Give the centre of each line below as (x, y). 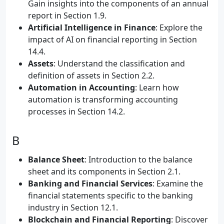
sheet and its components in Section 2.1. (104, 171)
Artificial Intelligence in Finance (92, 27)
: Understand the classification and (119, 63)
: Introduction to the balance (138, 159)
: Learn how (157, 87)
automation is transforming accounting (103, 99)
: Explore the (179, 27)
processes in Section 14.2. (76, 111)
